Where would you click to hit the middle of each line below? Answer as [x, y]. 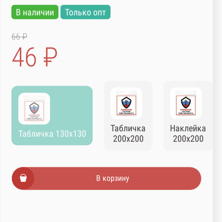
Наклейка [188, 128]
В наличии [35, 12]
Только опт [85, 12]
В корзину [112, 178]
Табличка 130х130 [52, 134]
